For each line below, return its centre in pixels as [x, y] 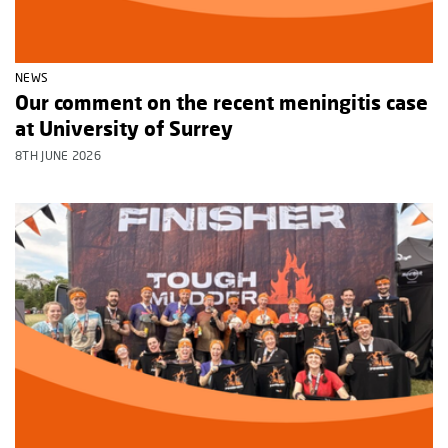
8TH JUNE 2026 [58, 156]
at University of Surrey [124, 128]
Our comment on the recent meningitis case [221, 102]
